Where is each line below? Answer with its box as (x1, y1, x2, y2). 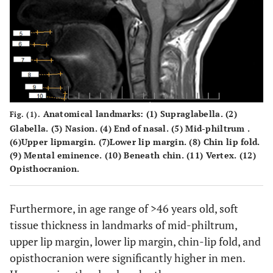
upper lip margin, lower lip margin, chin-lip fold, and (10, 234, 261, 249)
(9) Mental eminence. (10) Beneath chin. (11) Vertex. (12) (10, 149, 256, 161)
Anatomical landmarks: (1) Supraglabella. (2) (40, 108, 237, 120)
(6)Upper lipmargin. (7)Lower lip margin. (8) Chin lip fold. (10, 136, 260, 148)
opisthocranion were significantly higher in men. (10, 250, 245, 266)
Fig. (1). (10, 110, 41, 119)
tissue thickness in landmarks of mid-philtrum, (10, 218, 237, 233)
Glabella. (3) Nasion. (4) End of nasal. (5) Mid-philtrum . (10, 122, 250, 135)
